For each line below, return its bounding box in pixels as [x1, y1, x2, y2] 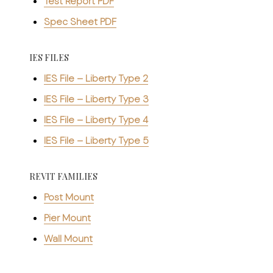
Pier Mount [44, 211, 91, 224]
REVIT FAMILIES [29, 170, 97, 182]
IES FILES [29, 51, 69, 63]
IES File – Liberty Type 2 [44, 71, 148, 85]
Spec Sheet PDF [44, 15, 116, 28]
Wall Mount [44, 232, 93, 245]
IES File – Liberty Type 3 [44, 92, 149, 105]
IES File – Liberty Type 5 [44, 133, 149, 147]
